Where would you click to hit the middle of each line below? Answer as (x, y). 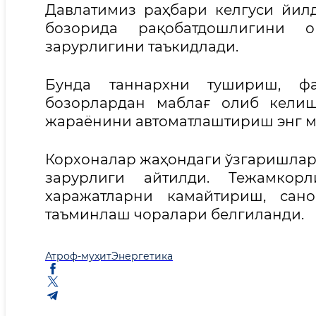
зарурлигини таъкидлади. (142, 46)
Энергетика (142, 256)
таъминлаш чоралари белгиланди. (175, 214)
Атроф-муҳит (78, 256)
